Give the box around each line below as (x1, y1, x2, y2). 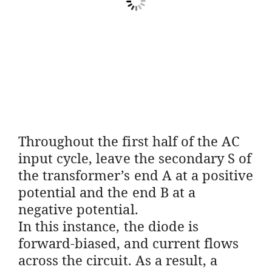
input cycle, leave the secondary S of (18, 148, 252, 167)
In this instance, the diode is (18, 216, 199, 235)
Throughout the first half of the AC (18, 131, 240, 150)
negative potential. (18, 199, 138, 218)
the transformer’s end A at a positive (18, 165, 254, 184)
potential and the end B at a (18, 182, 195, 201)
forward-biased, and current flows (18, 233, 239, 252)
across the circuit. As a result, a (18, 250, 218, 269)
